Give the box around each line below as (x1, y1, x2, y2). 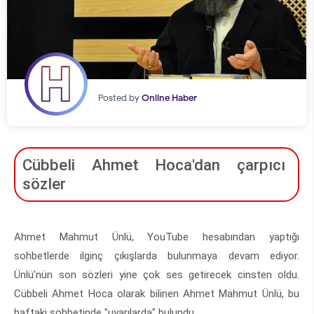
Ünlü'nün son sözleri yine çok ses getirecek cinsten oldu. (14, 268, 299, 282)
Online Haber (142, 92, 197, 104)
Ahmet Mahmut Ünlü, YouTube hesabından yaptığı (14, 231, 299, 244)
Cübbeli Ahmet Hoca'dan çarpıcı (22, 156, 285, 175)
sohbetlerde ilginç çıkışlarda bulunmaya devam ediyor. (14, 250, 299, 263)
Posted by (98, 92, 142, 104)
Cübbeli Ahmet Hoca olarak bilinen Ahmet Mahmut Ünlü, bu (14, 287, 299, 301)
